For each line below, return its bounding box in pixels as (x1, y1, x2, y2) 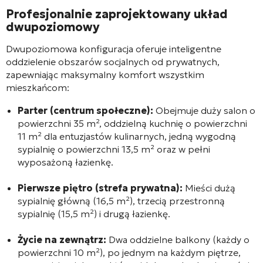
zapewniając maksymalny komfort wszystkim (6, 68, 204, 80)
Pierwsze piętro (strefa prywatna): (18, 181, 183, 194)
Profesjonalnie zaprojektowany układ (6, 6, 228, 22)
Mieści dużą (183, 181, 235, 194)
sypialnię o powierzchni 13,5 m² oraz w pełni (18, 143, 210, 155)
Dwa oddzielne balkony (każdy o (106, 233, 249, 245)
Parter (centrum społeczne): (18, 104, 153, 116)
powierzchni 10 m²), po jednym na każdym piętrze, (18, 246, 241, 258)
